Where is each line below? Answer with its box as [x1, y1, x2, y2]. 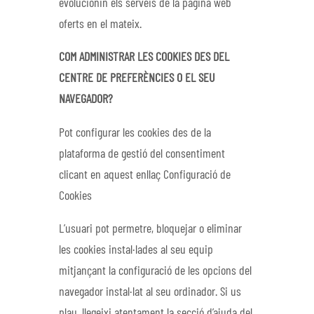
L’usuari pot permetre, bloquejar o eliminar [59, 223, 242, 236]
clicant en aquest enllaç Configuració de [59, 168, 231, 182]
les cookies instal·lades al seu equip [59, 244, 213, 257]
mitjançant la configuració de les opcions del [59, 265, 252, 278]
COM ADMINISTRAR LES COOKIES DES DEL [59, 51, 229, 64]
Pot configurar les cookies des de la [59, 126, 211, 139]
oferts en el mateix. [59, 18, 142, 31]
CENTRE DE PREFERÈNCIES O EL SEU [59, 72, 215, 86]
